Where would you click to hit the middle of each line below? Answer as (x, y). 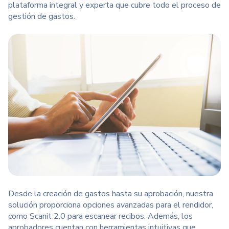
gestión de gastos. (42, 16)
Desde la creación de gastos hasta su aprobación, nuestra (111, 194)
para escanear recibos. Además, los (129, 216)
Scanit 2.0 (47, 216)
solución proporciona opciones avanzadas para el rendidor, (111, 205)
